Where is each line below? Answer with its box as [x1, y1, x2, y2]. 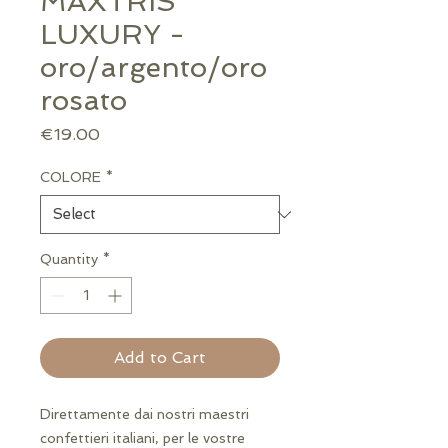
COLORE [40, 169, 101, 185]
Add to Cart [114, 348, 206, 367]
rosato [40, 84, 127, 117]
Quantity [40, 251, 98, 267]
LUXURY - [40, 18, 185, 51]
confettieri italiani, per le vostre [40, 430, 245, 446]
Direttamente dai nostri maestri [40, 406, 249, 422]
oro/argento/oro [40, 51, 267, 84]
